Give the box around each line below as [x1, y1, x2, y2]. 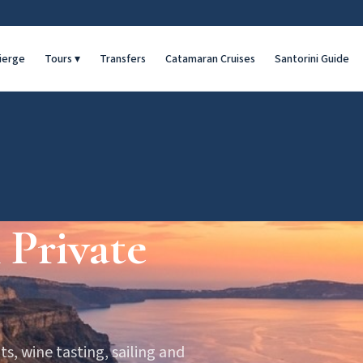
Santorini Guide [274, 51, 349, 67]
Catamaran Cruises [164, 51, 255, 67]
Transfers [99, 51, 146, 67]
